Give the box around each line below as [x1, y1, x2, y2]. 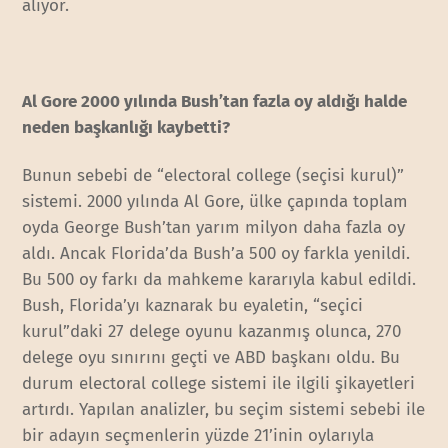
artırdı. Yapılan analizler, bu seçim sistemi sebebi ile [22, 399, 426, 421]
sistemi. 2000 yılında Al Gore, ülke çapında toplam [22, 191, 409, 213]
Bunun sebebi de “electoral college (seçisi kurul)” [22, 165, 405, 187]
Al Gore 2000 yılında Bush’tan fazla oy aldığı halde [22, 91, 408, 113]
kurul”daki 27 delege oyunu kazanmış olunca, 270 [22, 321, 402, 343]
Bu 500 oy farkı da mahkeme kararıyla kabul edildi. [22, 269, 417, 291]
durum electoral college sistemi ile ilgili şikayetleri [22, 373, 416, 395]
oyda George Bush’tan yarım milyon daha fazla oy [22, 217, 406, 239]
